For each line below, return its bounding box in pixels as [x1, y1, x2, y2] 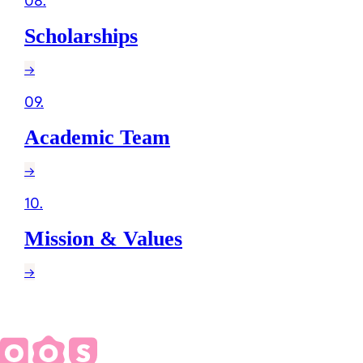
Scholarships [24, 23, 138, 48]
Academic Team [24, 125, 170, 149]
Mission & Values [24, 226, 182, 250]
